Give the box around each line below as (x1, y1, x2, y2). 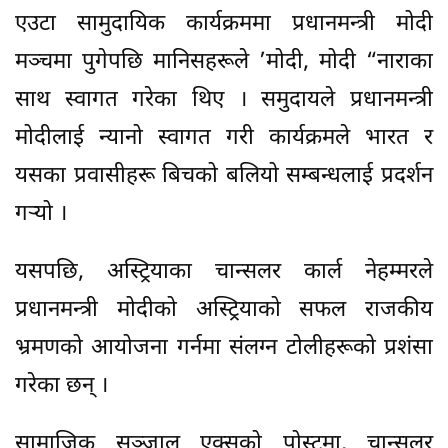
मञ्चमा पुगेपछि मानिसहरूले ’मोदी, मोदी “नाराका (15, 47, 433, 77)
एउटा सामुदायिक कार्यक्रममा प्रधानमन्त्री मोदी (15, 9, 433, 39)
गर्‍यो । (15, 199, 67, 229)
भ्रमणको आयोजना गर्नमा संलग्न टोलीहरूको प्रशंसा (15, 333, 433, 363)
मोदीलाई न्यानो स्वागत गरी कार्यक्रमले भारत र (15, 123, 433, 153)
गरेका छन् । (15, 371, 108, 401)
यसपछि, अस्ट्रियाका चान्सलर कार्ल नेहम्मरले (15, 257, 433, 287)
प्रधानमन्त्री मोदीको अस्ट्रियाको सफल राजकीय (15, 295, 433, 325)
